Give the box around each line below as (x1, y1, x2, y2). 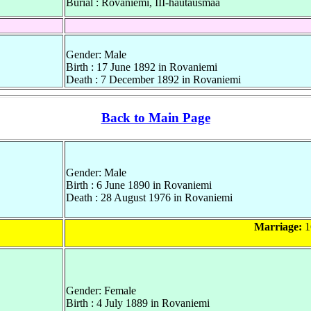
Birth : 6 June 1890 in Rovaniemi (66, 178, 212, 191)
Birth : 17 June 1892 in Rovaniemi (66, 60, 217, 73)
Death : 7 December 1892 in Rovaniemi (66, 73, 241, 85)
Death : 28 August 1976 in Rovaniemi (66, 191, 233, 203)
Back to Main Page (101, 110, 210, 126)
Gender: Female (66, 284, 136, 296)
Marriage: (253, 220, 302, 233)
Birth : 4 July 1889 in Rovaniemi (66, 296, 210, 309)
